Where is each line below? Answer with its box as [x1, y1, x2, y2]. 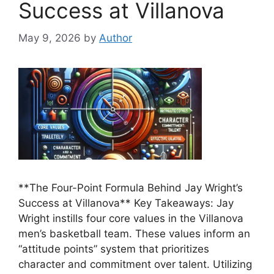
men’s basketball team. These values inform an [18, 227, 250, 240]
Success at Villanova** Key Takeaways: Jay [18, 196, 234, 209]
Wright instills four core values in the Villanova [18, 212, 243, 224]
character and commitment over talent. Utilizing [18, 257, 252, 270]
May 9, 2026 [18, 31, 81, 44]
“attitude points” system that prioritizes [18, 242, 209, 255]
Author [99, 31, 132, 44]
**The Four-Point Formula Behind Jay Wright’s [18, 181, 243, 194]
